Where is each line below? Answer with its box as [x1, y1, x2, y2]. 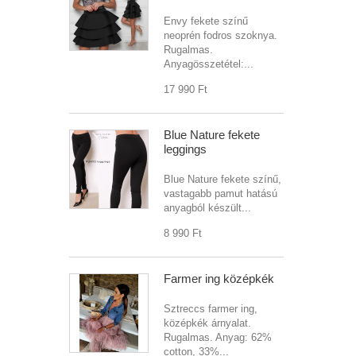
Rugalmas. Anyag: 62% [164, 331, 272, 343]
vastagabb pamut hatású [164, 188, 277, 199]
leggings [164, 142, 207, 156]
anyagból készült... [164, 202, 251, 214]
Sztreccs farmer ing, [164, 303, 257, 315]
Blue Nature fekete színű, [164, 173, 281, 185]
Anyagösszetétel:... [164, 58, 253, 70]
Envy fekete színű [164, 15, 248, 27]
